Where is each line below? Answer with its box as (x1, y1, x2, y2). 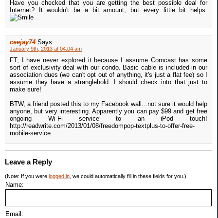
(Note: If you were (5, 173, 49, 180)
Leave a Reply (5, 158, 52, 166)
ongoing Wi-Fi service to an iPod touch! (10, 115, 207, 123)
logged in (49, 173, 70, 180)
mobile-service (10, 129, 51, 137)
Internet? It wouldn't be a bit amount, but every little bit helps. (10, 6, 207, 14)
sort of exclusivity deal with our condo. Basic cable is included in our (10, 64, 207, 72)
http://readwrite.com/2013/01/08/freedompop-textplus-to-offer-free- (10, 122, 195, 130)
